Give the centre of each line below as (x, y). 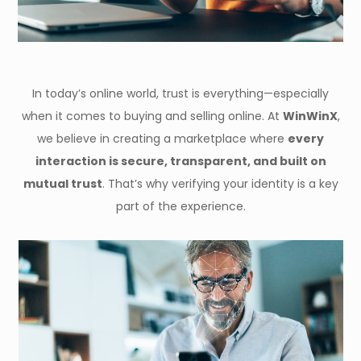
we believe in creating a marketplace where (162, 139)
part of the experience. (180, 206)
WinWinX (310, 116)
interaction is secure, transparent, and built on (180, 161)
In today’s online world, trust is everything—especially (180, 93)
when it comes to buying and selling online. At (152, 116)
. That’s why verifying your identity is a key (220, 184)
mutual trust (62, 184)
